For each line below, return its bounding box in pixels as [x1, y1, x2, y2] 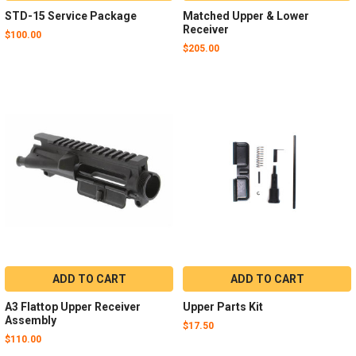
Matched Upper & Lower [182, 9, 309, 22]
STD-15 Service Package [4, 9, 137, 22]
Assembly [4, 313, 56, 327]
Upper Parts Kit [182, 300, 263, 313]
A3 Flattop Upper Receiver [4, 300, 141, 313]
